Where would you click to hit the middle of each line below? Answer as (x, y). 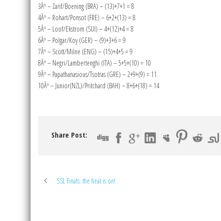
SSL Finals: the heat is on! (86, 181)
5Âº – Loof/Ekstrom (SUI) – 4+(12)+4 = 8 (86, 29)
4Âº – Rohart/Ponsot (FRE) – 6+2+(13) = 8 (87, 18)
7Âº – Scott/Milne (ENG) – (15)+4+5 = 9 (85, 52)
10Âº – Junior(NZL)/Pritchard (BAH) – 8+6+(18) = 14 (99, 86)
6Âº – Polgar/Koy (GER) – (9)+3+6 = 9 (82, 40)
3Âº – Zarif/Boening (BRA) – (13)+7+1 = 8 (86, 6)
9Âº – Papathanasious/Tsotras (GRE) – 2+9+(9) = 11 (97, 74)
